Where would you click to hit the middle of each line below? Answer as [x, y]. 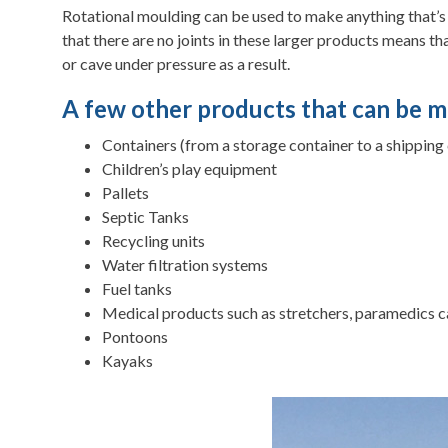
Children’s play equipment [189, 168]
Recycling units [153, 240]
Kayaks [127, 360]
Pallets [125, 192]
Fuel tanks [137, 288]
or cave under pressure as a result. [176, 63]
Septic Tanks [145, 216]
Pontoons [135, 336]
